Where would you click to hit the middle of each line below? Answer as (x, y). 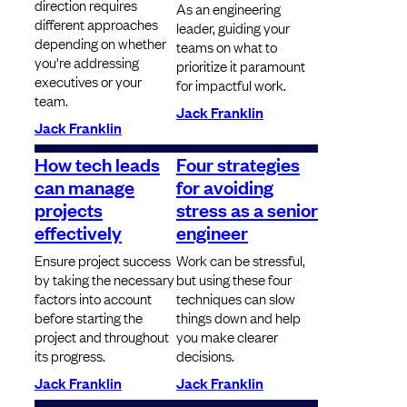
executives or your (88, 81)
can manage (84, 187)
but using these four (234, 279)
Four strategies (238, 164)
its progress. (70, 356)
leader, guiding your (233, 28)
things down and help (238, 318)
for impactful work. (231, 85)
